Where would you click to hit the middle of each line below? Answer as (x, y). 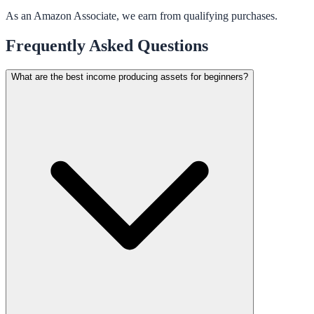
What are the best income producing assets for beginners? (130, 76)
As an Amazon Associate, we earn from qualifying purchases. (142, 15)
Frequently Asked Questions (107, 45)
